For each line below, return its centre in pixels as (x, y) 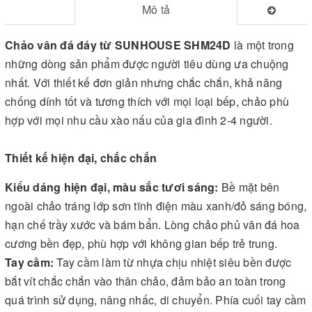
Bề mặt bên (250, 187)
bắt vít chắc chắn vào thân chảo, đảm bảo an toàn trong (146, 281)
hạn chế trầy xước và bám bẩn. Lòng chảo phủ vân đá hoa (153, 224)
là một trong (262, 45)
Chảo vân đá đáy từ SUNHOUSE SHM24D (118, 45)
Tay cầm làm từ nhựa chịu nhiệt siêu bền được (174, 262)
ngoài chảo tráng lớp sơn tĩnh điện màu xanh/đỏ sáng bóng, (156, 205)
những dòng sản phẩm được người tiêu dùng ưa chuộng (147, 63)
